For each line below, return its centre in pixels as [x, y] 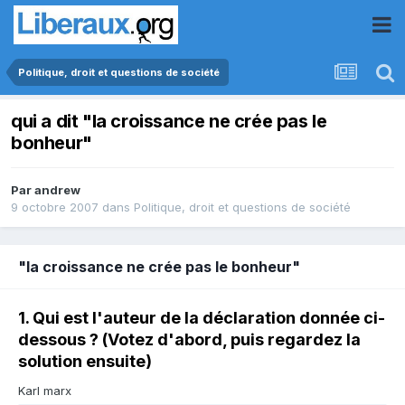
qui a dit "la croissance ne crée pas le [169, 122]
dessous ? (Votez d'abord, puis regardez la [189, 340]
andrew [57, 190]
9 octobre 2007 [55, 207]
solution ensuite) [85, 362]
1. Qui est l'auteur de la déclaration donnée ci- [202, 318]
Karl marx [45, 391]
